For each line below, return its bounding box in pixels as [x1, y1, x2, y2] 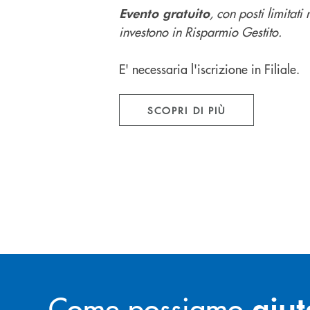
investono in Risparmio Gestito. [119, 23, 282, 40]
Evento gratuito [119, 5, 210, 21]
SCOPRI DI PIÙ [147, 103, 226, 117]
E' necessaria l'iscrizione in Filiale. [119, 60, 300, 77]
